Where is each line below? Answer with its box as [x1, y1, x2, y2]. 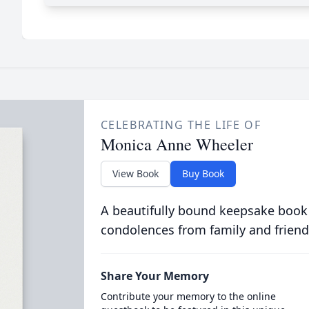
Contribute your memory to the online [100, 290, 276, 303]
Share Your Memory [100, 268, 209, 283]
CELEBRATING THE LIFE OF [100, 117, 261, 132]
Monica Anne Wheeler [100, 133, 253, 155]
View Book [112, 167, 159, 180]
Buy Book [181, 167, 224, 180]
